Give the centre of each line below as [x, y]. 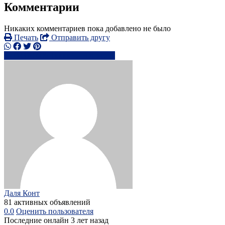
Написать [99, 56]
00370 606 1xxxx [42, 56]
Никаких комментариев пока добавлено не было [87, 29]
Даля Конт [22, 193]
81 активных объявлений [47, 202]
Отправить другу [80, 38]
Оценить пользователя [55, 211]
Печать [25, 38]
